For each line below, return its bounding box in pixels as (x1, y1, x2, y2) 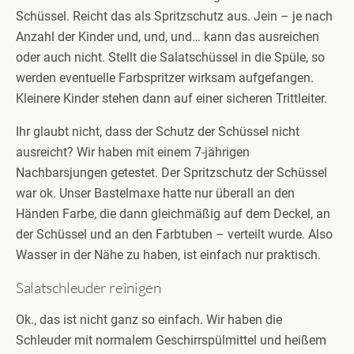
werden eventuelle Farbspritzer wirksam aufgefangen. (16, 70, 314, 85)
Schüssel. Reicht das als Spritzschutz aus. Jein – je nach (16, 9, 333, 24)
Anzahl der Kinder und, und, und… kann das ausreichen (16, 29, 319, 44)
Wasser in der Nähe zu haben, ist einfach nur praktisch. (16, 247, 321, 262)
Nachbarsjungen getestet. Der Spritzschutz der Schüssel (16, 165, 327, 180)
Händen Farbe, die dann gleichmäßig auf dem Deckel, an (16, 206, 330, 221)
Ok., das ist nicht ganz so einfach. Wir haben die (16, 312, 282, 327)
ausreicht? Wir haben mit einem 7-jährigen (16, 145, 250, 160)
